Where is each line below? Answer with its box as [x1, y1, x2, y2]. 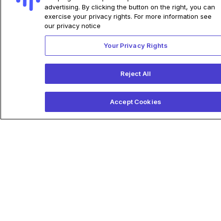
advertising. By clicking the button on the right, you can [44, 3, 215, 11]
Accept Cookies [110, 98, 161, 106]
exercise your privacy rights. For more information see [44, 12, 212, 20]
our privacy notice [44, 22, 101, 30]
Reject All [120, 70, 151, 77]
